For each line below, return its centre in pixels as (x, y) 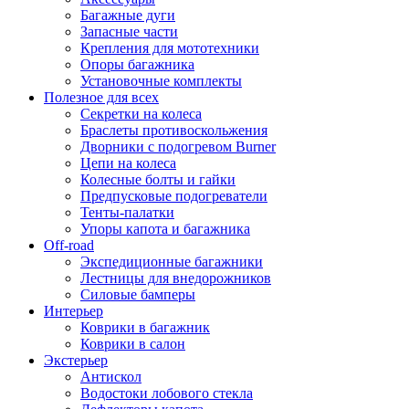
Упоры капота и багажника (165, 228)
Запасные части (129, 31)
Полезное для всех (101, 97)
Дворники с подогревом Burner (178, 146)
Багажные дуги (128, 15)
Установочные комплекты (161, 80)
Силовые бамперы (138, 294)
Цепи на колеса (128, 163)
